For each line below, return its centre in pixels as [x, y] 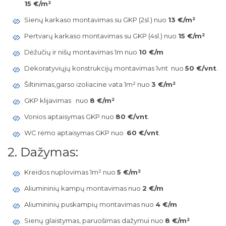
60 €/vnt [143, 133]
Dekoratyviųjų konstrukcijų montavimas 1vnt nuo [104, 68]
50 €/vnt [201, 68]
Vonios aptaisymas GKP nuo [70, 117]
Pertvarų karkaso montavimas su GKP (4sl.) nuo [101, 36]
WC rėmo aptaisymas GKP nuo [75, 133]
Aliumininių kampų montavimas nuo [83, 188]
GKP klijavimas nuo [57, 100]
